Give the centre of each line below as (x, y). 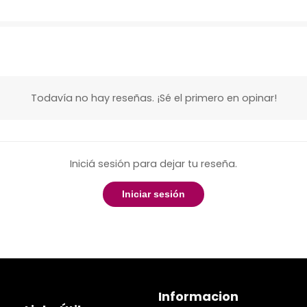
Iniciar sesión (153, 194)
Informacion (199, 296)
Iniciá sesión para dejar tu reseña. (153, 163)
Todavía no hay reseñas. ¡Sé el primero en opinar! (153, 98)
